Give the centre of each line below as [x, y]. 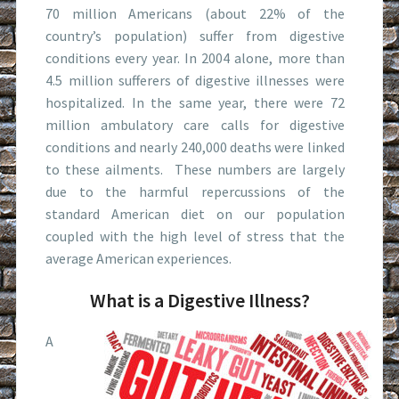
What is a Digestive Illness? [199, 300]
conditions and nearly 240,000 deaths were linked [195, 147]
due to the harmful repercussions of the [195, 191]
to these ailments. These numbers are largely [195, 169]
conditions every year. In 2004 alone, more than [195, 57]
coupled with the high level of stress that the [195, 236]
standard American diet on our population [195, 213]
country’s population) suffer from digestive [195, 35]
